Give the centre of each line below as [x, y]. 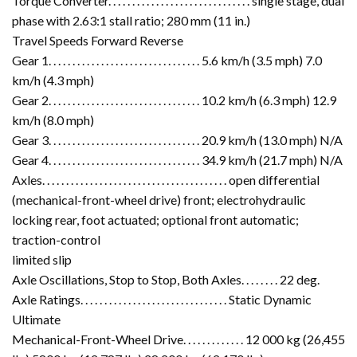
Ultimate [36, 319]
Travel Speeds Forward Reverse [98, 40]
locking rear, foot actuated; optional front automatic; [155, 219]
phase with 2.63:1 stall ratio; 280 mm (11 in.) [131, 20]
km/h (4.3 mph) [53, 80]
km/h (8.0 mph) [53, 120]
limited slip [42, 259]
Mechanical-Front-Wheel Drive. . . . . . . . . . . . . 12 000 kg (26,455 [178, 339]
